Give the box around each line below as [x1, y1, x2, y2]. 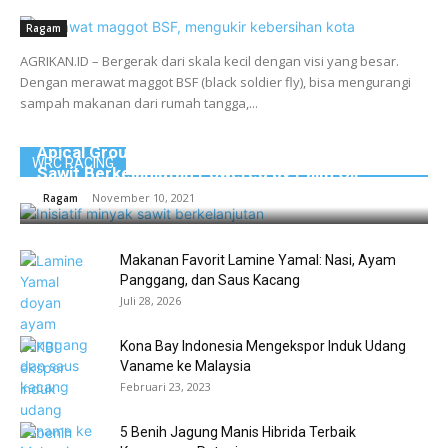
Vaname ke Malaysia [120, 358, 251, 374]
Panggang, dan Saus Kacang [120, 272, 300, 288]
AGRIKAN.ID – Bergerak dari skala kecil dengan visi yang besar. [20, 52, 399, 70]
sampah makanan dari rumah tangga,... [20, 94, 258, 112]
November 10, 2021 [92, 190, 195, 205]
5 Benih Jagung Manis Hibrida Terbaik [120, 424, 356, 440]
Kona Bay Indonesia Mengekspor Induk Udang [120, 338, 406, 354]
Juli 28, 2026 [120, 293, 181, 308]
